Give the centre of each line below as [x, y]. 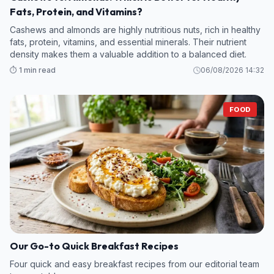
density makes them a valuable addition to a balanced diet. [128, 54]
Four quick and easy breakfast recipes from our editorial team [135, 264]
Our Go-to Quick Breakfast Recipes [94, 246]
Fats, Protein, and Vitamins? [76, 11]
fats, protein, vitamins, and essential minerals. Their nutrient [128, 42]
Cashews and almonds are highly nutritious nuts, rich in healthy [135, 29]
